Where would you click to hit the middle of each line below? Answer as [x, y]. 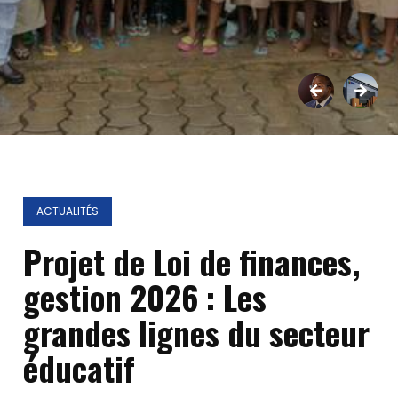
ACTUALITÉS [68, 211]
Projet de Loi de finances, [192, 262]
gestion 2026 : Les [145, 297]
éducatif [80, 368]
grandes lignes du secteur [197, 333]
